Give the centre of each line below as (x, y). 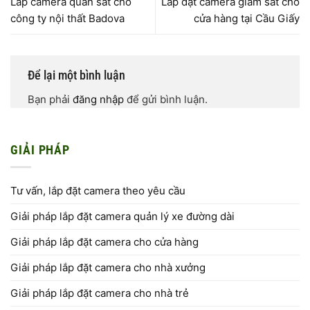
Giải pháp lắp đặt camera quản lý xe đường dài (122, 216)
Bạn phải (50, 100)
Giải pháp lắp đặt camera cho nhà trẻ (100, 293)
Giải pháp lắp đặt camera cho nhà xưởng (108, 267)
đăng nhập (98, 100)
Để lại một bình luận (78, 75)
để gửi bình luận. (166, 100)
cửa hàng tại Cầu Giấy (247, 18)
